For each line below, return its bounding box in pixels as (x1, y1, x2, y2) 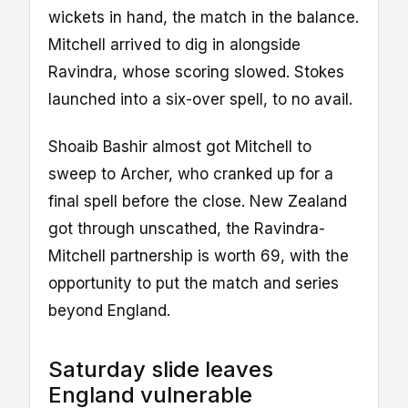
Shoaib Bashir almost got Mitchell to (48, 138, 311, 157)
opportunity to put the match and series (48, 274, 339, 293)
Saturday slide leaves (48, 356, 273, 383)
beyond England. (48, 301, 170, 321)
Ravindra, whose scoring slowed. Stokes (48, 63, 344, 82)
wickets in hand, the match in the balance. (48, 8, 359, 27)
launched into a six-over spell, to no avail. (48, 90, 352, 109)
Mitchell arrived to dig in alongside (48, 36, 301, 55)
